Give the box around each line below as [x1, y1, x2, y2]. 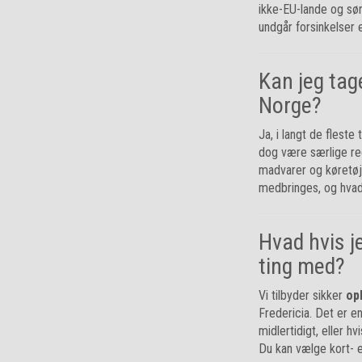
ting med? [259, 253, 345, 280]
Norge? [259, 92, 322, 119]
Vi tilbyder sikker [259, 288, 346, 303]
